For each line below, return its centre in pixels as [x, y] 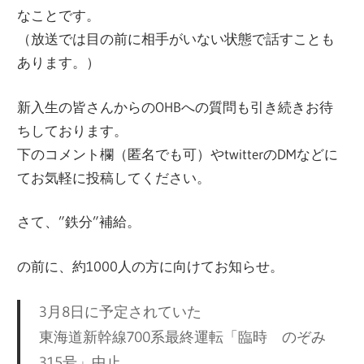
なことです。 [59, 15]
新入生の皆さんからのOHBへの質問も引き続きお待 [175, 106]
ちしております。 [73, 130]
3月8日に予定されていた [120, 312]
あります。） [59, 63]
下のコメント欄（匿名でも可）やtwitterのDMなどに [178, 154]
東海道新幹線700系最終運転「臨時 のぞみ [182, 337]
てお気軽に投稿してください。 [114, 177]
